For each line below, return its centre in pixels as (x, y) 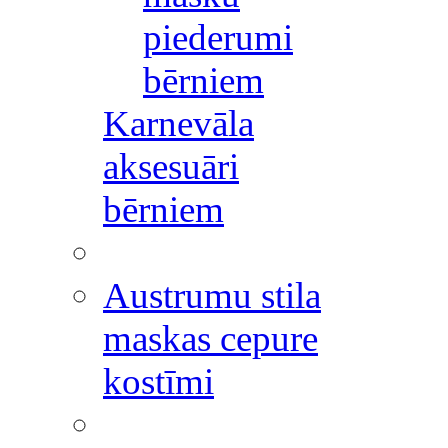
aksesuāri (171, 166)
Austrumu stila (212, 295)
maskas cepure (210, 338)
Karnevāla (178, 123)
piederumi (218, 37)
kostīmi (158, 381)
